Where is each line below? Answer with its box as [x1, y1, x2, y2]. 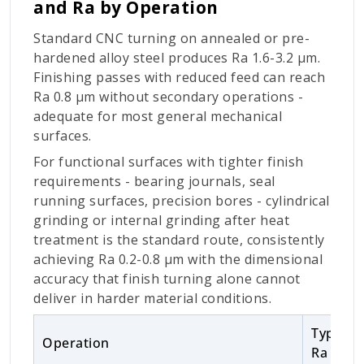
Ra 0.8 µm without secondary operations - [33, 87, 303, 106]
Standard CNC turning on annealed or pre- [33, 28, 310, 47]
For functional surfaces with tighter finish [33, 152, 304, 171]
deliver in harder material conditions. [33, 288, 271, 307]
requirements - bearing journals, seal [33, 171, 275, 190]
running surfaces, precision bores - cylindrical [33, 191, 330, 210]
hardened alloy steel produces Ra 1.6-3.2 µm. [33, 48, 320, 67]
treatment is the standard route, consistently [33, 230, 325, 249]
